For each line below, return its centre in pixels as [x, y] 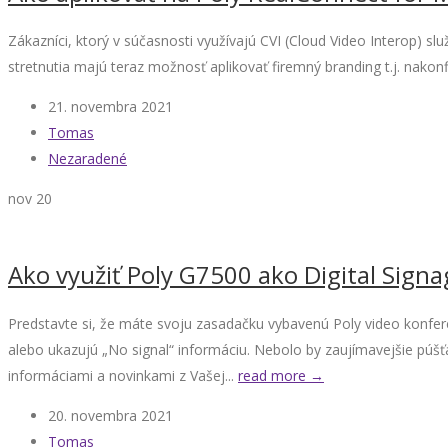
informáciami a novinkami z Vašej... [123, 376]
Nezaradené [87, 159]
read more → [281, 376]
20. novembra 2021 [110, 416]
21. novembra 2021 [110, 107]
